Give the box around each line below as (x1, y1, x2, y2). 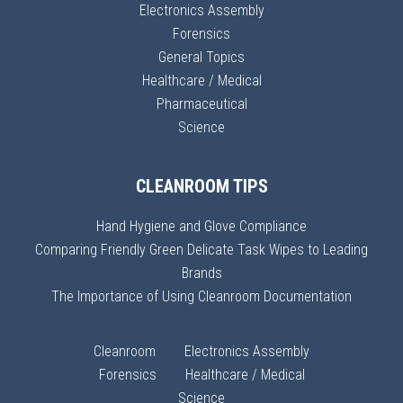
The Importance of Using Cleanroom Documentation (51, 288, 352, 306)
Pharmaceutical (156, 95, 247, 113)
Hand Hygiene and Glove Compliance (96, 218, 307, 236)
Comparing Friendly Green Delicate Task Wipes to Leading (35, 241, 368, 259)
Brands (181, 264, 222, 282)
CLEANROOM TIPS (135, 175, 268, 198)
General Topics (158, 49, 245, 67)
